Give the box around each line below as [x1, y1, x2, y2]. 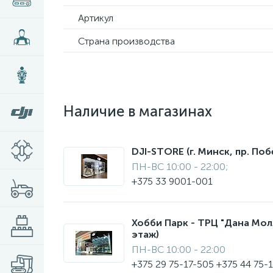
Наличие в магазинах [63, 102, 212, 120]
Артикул [78, 12, 113, 24]
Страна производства [78, 35, 175, 47]
